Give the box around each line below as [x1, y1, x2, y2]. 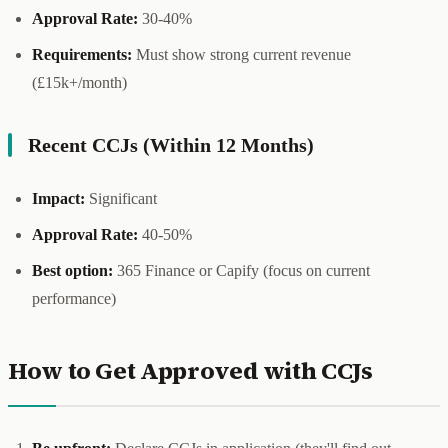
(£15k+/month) [32, 73, 127, 91]
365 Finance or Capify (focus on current [113, 261, 370, 279]
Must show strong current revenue [132, 45, 351, 63]
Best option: [32, 261, 113, 279]
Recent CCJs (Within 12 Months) [28, 133, 314, 156]
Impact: [32, 189, 85, 207]
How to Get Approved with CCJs [8, 353, 373, 387]
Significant [85, 189, 157, 207]
